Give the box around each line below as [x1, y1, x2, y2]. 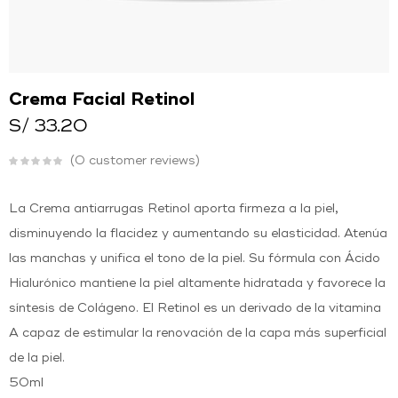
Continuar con [139, 85, 235, 100]
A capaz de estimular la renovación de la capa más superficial [9, 327, 386, 339]
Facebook [219, 41, 289, 56]
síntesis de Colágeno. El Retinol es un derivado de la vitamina [9, 302, 381, 314]
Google [234, 85, 284, 100]
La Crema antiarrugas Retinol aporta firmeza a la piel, [9, 203, 338, 215]
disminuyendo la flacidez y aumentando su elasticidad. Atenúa [9, 227, 387, 240]
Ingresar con [134, 41, 219, 56]
